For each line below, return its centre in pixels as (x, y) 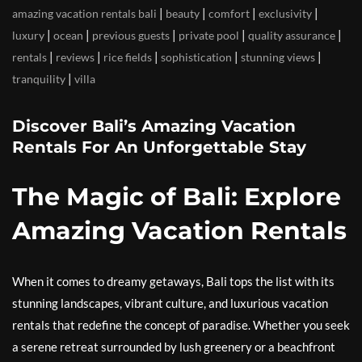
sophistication (196, 57)
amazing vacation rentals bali (84, 14)
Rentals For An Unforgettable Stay (159, 147)
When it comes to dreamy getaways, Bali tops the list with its (173, 282)
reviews (75, 57)
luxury (28, 36)
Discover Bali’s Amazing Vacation (154, 126)
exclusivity (285, 14)
